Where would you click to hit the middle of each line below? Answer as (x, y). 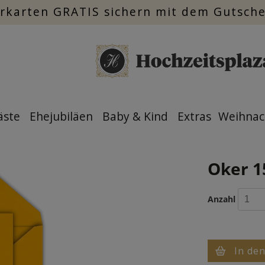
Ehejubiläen (61, 116)
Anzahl (221, 199)
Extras (194, 116)
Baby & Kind (135, 116)
